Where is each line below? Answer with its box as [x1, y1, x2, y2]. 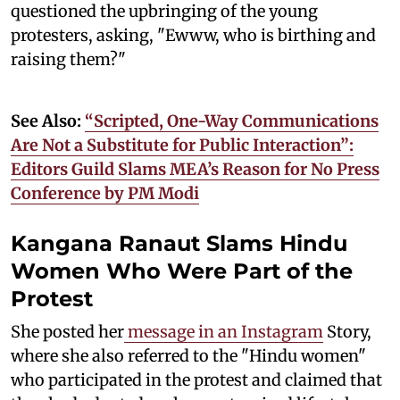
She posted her [11, 321, 124, 342]
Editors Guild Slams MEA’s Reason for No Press [11, 158, 379, 179]
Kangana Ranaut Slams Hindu [11, 229, 347, 256]
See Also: [11, 110, 85, 131]
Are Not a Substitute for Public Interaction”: [11, 134, 354, 155]
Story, [323, 321, 371, 342]
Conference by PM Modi [11, 182, 199, 204]
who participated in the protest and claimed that [11, 369, 382, 390]
